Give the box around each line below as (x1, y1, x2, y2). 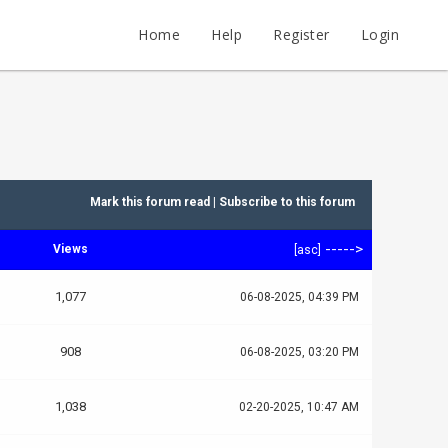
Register (273, 25, 330, 44)
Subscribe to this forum (218, 195, 355, 209)
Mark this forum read (89, 195, 210, 209)
